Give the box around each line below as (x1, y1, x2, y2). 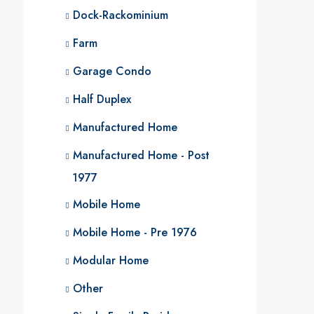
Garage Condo (73, 63, 151, 79)
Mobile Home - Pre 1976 (73, 224, 197, 240)
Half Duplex (73, 91, 131, 107)
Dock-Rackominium (73, 7, 168, 23)
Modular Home (73, 252, 149, 268)
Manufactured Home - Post (73, 147, 210, 163)
